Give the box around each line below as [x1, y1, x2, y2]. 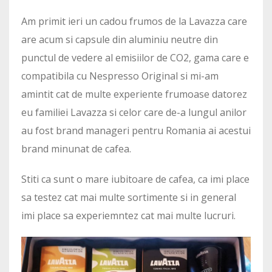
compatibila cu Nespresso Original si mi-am [21, 69, 219, 83]
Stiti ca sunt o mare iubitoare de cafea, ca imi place [21, 172, 250, 186]
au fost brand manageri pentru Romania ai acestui [21, 124, 251, 137]
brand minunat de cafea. [21, 142, 131, 155]
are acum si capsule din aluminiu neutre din [21, 33, 218, 46]
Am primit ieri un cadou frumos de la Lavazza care [21, 15, 247, 28]
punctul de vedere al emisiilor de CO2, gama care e [21, 51, 249, 64]
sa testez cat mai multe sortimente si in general [21, 191, 236, 204]
